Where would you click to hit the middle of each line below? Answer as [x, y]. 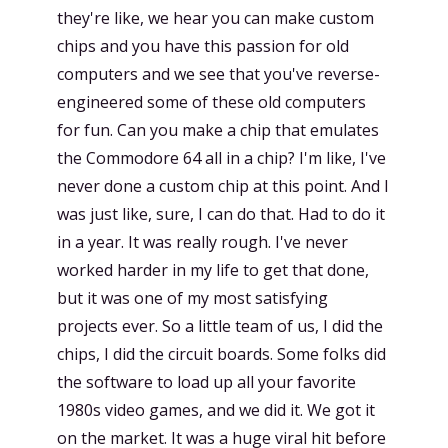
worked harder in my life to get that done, [213, 270]
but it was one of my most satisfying [192, 298]
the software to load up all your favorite [206, 382]
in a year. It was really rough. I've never [202, 242]
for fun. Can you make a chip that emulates [218, 130]
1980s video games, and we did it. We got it [216, 410]
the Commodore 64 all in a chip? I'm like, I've [221, 158]
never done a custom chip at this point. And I [223, 186]
